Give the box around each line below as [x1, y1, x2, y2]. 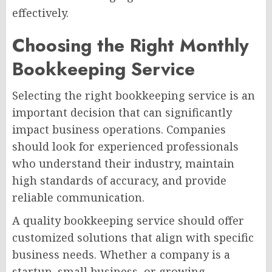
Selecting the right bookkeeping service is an [12, 88, 255, 103]
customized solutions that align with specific [12, 230, 254, 245]
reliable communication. [12, 190, 144, 205]
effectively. [12, 5, 69, 21]
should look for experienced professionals [12, 139, 239, 154]
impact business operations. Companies [12, 122, 226, 137]
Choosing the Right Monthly [12, 32, 249, 59]
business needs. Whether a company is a [12, 247, 230, 262]
